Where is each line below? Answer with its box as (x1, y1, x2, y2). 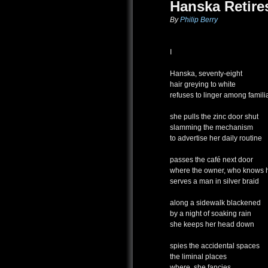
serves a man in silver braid (170, 177, 259, 186)
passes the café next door (170, 156, 253, 165)
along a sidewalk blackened (170, 199, 261, 208)
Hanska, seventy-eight (170, 69, 242, 78)
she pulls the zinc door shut (170, 112, 258, 121)
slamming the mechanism (170, 123, 253, 132)
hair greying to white (170, 80, 236, 89)
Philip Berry (180, 16, 218, 25)
